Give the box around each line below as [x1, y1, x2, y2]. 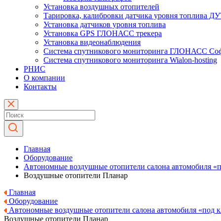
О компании [24, 74, 65, 82]
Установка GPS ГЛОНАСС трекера [43, 29, 162, 37]
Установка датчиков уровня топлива [43, 20, 166, 29]
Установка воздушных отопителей [43, 2, 159, 11]
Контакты [24, 82, 57, 91]
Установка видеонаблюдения [43, 38, 141, 46]
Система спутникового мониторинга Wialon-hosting [43, 56, 217, 64]
